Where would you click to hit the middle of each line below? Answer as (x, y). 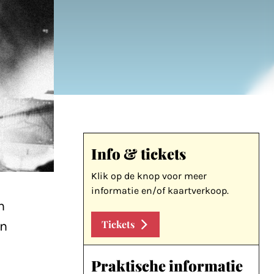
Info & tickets (139, 154)
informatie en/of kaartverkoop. (160, 191)
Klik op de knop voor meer (149, 176)
